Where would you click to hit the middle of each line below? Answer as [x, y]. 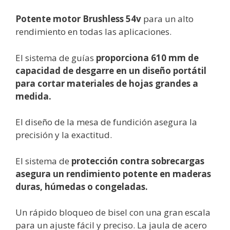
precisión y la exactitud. [64, 135]
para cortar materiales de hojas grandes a [107, 83]
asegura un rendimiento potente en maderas [113, 174]
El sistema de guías [56, 57]
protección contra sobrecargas [138, 161]
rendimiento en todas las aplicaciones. [93, 32]
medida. [33, 96]
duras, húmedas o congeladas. [82, 186]
